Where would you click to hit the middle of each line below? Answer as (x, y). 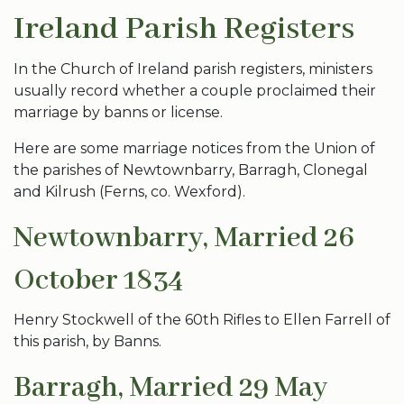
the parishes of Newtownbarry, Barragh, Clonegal (191, 170)
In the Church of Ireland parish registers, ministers (193, 69)
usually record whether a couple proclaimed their (195, 91)
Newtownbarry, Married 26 (184, 239)
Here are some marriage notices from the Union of (194, 148)
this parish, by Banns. (87, 341)
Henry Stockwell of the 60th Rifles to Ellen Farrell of (202, 320)
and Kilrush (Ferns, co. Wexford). (129, 192)
